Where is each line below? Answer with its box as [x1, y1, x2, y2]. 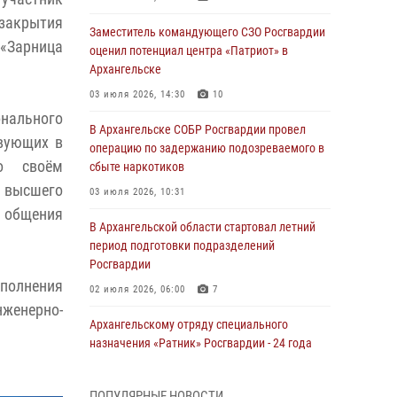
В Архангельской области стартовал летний [90, 220, 315, 234]
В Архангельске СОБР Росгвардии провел [90, 122, 306, 136]
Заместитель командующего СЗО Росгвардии [90, 25, 325, 39]
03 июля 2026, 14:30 [90, 89, 185, 100]
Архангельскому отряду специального [90, 317, 288, 331]
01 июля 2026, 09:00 [90, 362, 185, 374]
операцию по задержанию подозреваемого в [90, 141, 324, 155]
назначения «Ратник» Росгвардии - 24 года [90, 336, 312, 350]
